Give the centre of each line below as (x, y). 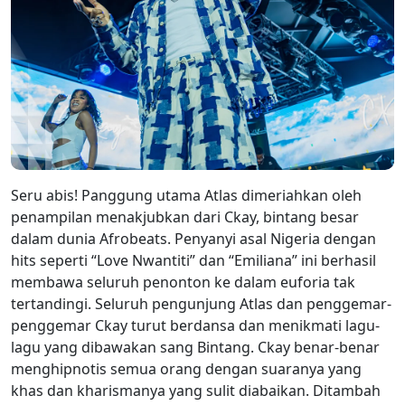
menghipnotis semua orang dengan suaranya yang (186, 368)
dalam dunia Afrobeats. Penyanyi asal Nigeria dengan (193, 238)
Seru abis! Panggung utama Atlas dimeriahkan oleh (186, 195)
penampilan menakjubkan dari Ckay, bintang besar (185, 217)
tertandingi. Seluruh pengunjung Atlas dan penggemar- (201, 303)
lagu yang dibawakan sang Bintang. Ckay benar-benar (195, 347)
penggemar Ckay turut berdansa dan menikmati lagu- (195, 325)
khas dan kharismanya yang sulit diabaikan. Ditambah (196, 390)
